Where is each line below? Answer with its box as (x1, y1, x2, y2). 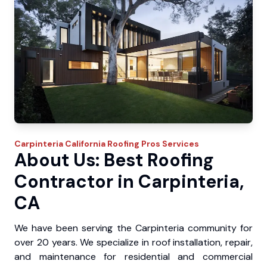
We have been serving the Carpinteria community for (14, 221, 253, 234)
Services (160, 138, 199, 149)
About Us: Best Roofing (14, 148, 214, 172)
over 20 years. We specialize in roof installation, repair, (14, 235, 253, 249)
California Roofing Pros (65, 138, 160, 149)
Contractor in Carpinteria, (14, 169, 244, 193)
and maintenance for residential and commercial (14, 250, 253, 263)
